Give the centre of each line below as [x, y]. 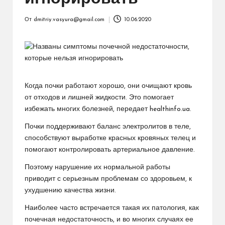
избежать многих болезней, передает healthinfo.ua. [108, 109]
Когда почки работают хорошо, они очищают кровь [108, 86]
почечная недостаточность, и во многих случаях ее [109, 219]
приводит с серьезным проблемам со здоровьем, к [108, 179]
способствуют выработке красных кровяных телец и [110, 138]
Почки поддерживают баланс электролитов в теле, [108, 127]
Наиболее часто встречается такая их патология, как [112, 208]
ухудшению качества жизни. [70, 190]
